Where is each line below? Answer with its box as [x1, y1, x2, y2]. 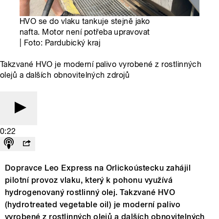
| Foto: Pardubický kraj [20, 38, 101, 48]
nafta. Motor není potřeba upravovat [20, 27, 150, 37]
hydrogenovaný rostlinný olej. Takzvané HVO [5, 188, 175, 197]
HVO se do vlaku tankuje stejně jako [20, 17, 150, 26]
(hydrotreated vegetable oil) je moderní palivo [5, 200, 181, 210]
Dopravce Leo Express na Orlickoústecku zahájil [5, 163, 191, 173]
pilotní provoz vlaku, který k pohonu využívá [5, 175, 173, 185]
